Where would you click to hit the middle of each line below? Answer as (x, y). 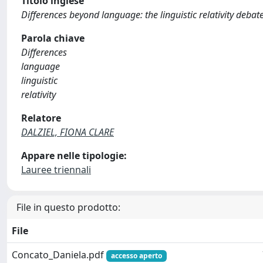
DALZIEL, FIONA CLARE (68, 132)
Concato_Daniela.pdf (59, 255)
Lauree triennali (56, 170)
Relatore (41, 118)
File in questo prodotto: (68, 207)
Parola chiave (53, 38)
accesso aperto (136, 256)
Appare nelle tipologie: (74, 156)
